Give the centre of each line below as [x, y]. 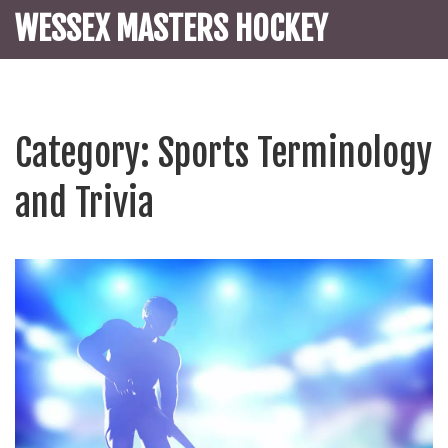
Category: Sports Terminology [223, 153]
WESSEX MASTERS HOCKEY [171, 29]
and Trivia [84, 203]
